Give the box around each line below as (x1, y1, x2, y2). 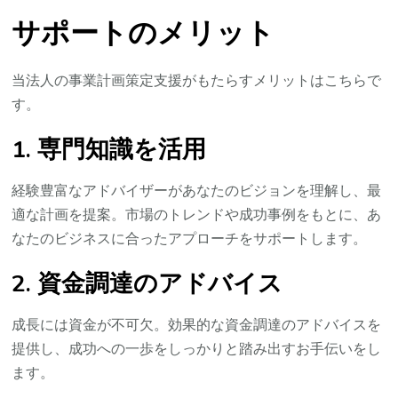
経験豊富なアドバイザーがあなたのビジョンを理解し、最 (12, 181, 382, 202)
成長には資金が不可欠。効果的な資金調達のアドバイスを (12, 315, 382, 336)
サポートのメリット (12, 14, 275, 52)
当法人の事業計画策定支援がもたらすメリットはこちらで (12, 71, 382, 92)
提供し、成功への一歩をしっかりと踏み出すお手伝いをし (12, 339, 382, 360)
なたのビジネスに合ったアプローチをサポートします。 (12, 229, 368, 250)
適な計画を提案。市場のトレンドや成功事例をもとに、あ (12, 205, 382, 226)
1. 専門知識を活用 (12, 133, 207, 166)
